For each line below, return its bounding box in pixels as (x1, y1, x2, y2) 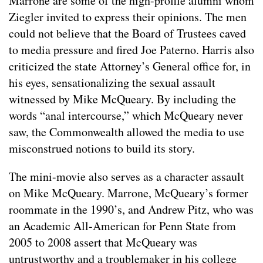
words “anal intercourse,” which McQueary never (9, 107, 243, 123)
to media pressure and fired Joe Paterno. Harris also (9, 41, 254, 58)
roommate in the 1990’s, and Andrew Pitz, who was (9, 201, 254, 217)
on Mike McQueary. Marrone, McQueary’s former (9, 184, 248, 201)
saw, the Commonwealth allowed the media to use (9, 123, 244, 140)
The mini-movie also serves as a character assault (9, 168, 244, 184)
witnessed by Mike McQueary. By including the (9, 90, 236, 107)
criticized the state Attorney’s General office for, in (9, 58, 251, 74)
